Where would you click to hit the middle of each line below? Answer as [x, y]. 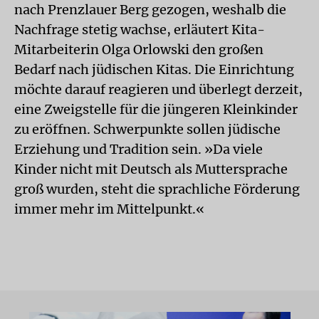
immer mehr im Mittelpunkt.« [109, 209]
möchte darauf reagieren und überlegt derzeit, [158, 89]
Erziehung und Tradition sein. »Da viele [138, 149]
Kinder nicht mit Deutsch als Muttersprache [151, 169]
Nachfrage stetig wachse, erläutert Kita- [140, 30]
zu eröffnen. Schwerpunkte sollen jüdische [147, 129]
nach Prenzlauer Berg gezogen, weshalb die [150, 10]
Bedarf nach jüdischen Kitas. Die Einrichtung [154, 69]
